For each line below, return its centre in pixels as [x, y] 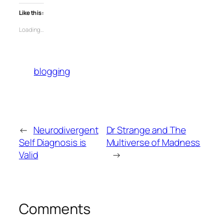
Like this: [31, 12]
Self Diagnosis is [53, 143]
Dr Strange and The [146, 130]
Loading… [32, 29]
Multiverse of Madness [153, 143]
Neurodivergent [66, 130]
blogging [52, 71]
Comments [55, 209]
